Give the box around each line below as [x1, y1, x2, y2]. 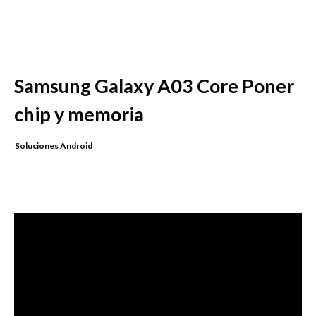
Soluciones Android [15, 140, 92, 152]
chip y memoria [14, 102, 144, 126]
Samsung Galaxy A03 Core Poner [14, 74, 294, 98]
